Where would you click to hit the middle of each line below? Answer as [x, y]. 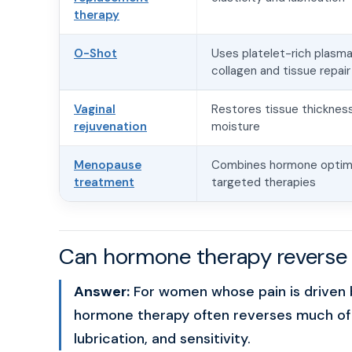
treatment [104, 182]
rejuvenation [110, 126]
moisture [236, 126]
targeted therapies [264, 182]
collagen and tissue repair [281, 71]
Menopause [108, 165]
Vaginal [95, 109]
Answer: [102, 291]
